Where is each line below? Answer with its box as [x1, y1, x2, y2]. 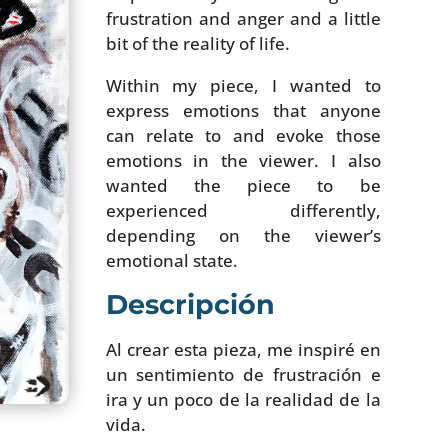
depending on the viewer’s [105, 223, 381, 247]
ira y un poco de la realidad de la [105, 387, 381, 411]
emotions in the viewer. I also [105, 148, 381, 172]
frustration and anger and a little [105, 6, 381, 30]
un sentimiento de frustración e [105, 362, 381, 386]
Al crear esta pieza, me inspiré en [105, 337, 381, 361]
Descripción [105, 287, 275, 321]
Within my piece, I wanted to [105, 73, 381, 97]
